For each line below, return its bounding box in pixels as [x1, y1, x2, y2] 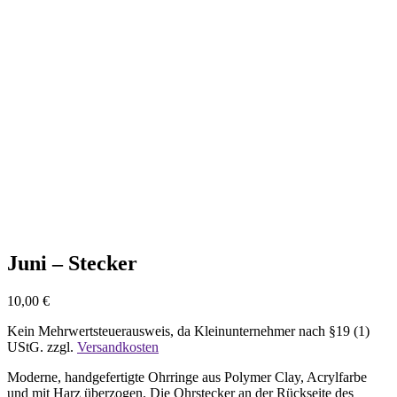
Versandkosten [77, 339, 159, 355]
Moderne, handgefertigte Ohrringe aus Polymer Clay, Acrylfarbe [7, 370, 367, 385]
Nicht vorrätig [7, 170, 86, 186]
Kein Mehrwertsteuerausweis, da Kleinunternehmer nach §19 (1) [7, 323, 370, 339]
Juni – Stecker [7, 252, 137, 276]
